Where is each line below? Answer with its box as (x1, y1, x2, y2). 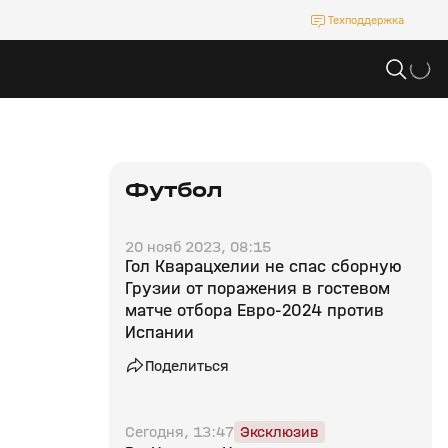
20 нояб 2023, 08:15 (125, 237, 271, 256)
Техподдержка (328, 13, 404, 27)
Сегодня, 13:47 (125, 422, 234, 441)
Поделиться (145, 356, 229, 375)
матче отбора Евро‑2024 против (125, 300, 384, 321)
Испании (125, 322, 194, 343)
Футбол (125, 177, 223, 203)
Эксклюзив (240, 422, 319, 441)
